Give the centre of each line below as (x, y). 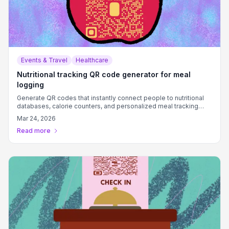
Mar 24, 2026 (36, 118)
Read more (34, 131)
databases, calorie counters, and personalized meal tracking (108, 106)
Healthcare (92, 60)
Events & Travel (44, 60)
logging (30, 85)
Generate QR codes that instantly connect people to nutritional (110, 98)
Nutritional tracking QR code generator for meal (104, 74)
